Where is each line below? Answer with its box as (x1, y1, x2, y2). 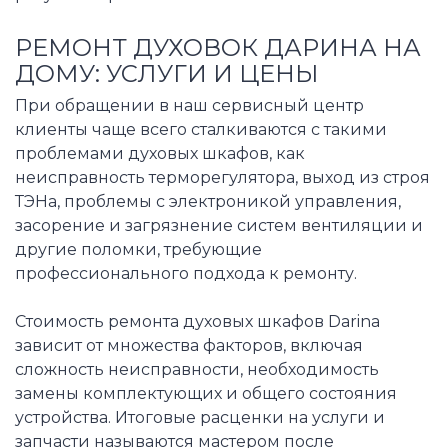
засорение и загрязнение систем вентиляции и (15, 215, 423, 235)
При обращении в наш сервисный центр (15, 95, 364, 115)
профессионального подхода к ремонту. (15, 263, 357, 283)
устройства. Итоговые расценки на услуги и (15, 407, 385, 427)
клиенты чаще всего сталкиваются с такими (15, 119, 387, 139)
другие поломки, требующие (15, 239, 262, 259)
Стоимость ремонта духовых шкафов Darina (15, 311, 380, 331)
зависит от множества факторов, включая (15, 335, 363, 355)
